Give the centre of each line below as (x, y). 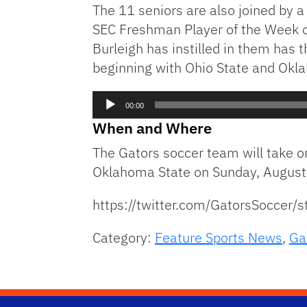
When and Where (152, 128)
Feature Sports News (219, 238)
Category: (124, 238)
